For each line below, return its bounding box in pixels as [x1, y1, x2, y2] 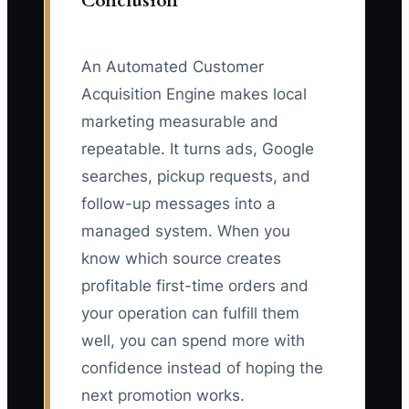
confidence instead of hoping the [81, 359, 323, 378]
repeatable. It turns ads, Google [81, 140, 314, 159]
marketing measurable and [81, 112, 278, 131]
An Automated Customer [81, 58, 264, 77]
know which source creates [81, 249, 281, 268]
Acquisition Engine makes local [81, 85, 307, 104]
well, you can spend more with [81, 331, 305, 351]
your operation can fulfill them [81, 304, 299, 323]
